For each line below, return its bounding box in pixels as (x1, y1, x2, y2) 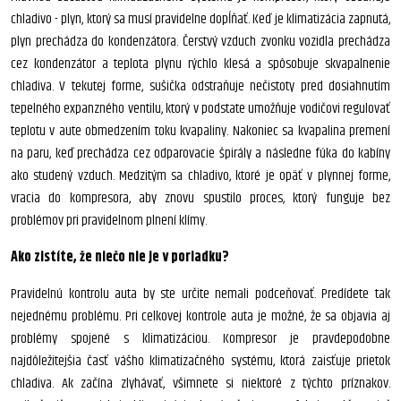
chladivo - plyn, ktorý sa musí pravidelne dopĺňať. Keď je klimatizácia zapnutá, (11, 8, 390, 30)
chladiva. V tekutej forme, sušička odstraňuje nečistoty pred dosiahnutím (11, 75, 390, 98)
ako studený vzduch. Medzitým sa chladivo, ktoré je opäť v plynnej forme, (11, 165, 390, 187)
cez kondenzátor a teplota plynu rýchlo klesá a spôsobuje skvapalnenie (11, 53, 390, 75)
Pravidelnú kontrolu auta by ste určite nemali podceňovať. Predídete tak (11, 283, 390, 305)
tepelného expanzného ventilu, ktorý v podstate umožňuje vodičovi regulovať (11, 98, 390, 120)
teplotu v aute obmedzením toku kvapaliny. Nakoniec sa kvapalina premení (11, 120, 390, 142)
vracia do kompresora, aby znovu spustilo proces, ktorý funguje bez (11, 187, 390, 209)
